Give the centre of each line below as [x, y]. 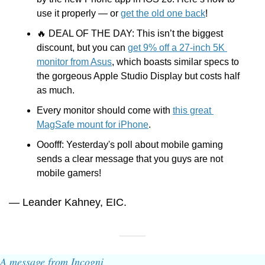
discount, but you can [82, 48]
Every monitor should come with [105, 111]
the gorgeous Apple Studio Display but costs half [138, 76]
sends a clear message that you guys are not [130, 159]
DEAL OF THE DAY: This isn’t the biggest [135, 34]
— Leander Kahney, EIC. [68, 203]
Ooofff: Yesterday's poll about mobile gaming [130, 145]
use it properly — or [79, 14]
